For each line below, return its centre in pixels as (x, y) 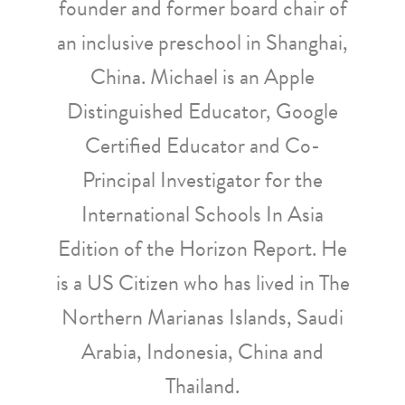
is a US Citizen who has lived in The (202, 283)
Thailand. (202, 386)
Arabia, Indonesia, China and (202, 352)
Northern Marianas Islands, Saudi (202, 317)
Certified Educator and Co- (202, 146)
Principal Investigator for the (202, 180)
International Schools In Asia (202, 214)
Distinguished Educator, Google (202, 111)
